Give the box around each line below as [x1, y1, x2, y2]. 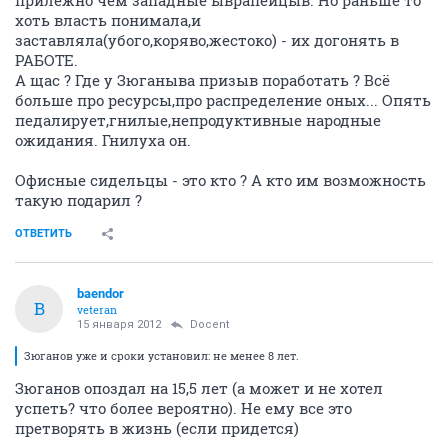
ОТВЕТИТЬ [15, 226, 72, 240]
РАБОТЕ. [15, 49, 78, 70]
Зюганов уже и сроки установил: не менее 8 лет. [24, 347, 299, 363]
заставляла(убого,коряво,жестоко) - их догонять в [15, 29, 399, 50]
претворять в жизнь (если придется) [15, 417, 299, 438]
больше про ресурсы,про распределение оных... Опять [15, 89, 431, 110]
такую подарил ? [15, 189, 142, 210]
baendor [77, 285, 124, 301]
